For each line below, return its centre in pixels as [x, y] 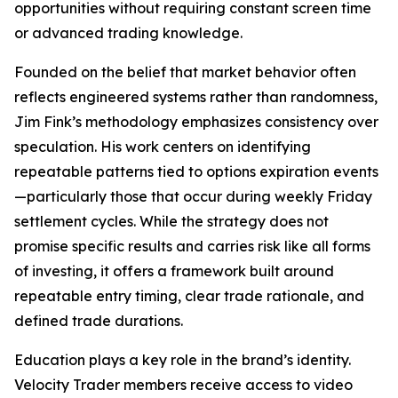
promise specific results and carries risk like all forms [192, 246]
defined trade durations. [99, 321]
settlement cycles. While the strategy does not [171, 221]
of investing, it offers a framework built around [174, 271]
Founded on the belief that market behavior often [185, 72]
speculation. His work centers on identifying [163, 147]
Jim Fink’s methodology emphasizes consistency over [196, 122]
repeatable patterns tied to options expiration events [196, 171]
